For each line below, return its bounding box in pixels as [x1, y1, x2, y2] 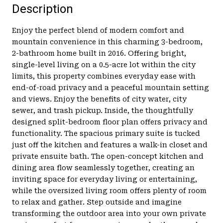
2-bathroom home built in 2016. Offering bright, [12, 49, 186, 57]
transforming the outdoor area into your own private [12, 209, 206, 218]
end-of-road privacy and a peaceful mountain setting [12, 83, 209, 92]
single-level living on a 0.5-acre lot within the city [12, 60, 196, 69]
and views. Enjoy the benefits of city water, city [12, 95, 187, 103]
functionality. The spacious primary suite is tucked [12, 129, 200, 137]
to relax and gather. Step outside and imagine [12, 198, 182, 206]
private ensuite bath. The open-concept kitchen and [12, 152, 204, 160]
